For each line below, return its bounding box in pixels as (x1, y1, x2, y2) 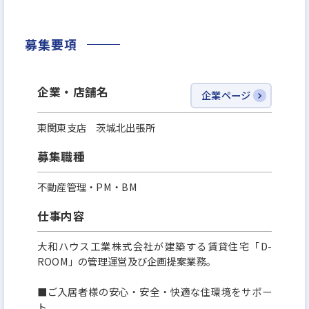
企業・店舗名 (37, 83, 109, 100)
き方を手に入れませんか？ (12, 3, 155, 21)
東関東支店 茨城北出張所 (37, 119, 156, 134)
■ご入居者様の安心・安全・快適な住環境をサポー (37, 283, 272, 299)
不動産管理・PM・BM (37, 179, 137, 194)
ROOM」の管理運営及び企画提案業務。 (37, 253, 217, 268)
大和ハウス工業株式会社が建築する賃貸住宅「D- (37, 238, 272, 253)
